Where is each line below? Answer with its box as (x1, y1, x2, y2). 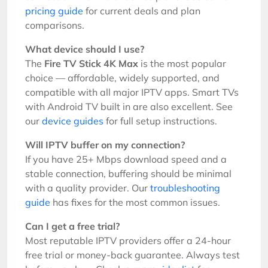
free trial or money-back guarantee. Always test (25, 249, 240, 261)
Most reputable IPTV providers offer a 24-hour (25, 234, 231, 246)
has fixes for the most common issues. (50, 196, 220, 208)
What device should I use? (25, 43, 144, 55)
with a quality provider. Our (25, 182, 150, 194)
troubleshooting (150, 182, 220, 194)
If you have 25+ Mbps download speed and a (25, 153, 227, 165)
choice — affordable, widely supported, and (25, 72, 220, 84)
